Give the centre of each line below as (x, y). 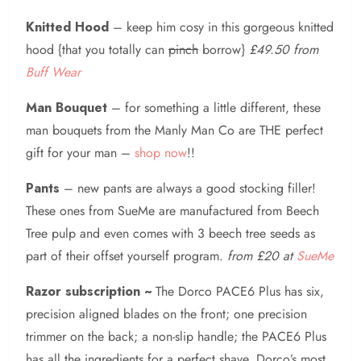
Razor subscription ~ (91, 291)
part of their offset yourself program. (127, 255)
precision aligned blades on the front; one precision (166, 313)
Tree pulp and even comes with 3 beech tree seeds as (170, 233)
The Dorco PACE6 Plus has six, (240, 291)
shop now (161, 152)
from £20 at (262, 255)
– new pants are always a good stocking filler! (188, 188)
